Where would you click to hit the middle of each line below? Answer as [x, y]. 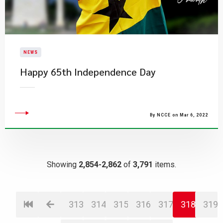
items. [165, 165]
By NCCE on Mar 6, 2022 [179, 115]
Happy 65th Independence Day [88, 72]
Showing [63, 165]
